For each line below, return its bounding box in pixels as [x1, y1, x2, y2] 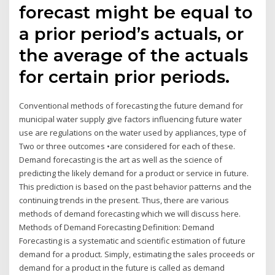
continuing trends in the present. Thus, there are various [19, 194, 230, 206]
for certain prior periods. [19, 66, 230, 87]
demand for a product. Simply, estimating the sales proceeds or [19, 248, 255, 260]
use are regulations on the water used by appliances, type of [19, 126, 247, 138]
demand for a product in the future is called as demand [19, 261, 225, 273]
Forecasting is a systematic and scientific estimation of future [19, 234, 246, 246]
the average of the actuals [19, 44, 249, 66]
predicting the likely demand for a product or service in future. [19, 167, 249, 179]
